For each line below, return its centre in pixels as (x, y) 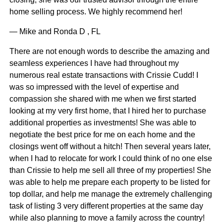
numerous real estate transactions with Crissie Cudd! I (104, 75)
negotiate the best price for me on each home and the (102, 135)
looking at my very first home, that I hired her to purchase (108, 111)
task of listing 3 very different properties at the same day (106, 206)
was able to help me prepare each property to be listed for (110, 182)
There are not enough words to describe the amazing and (109, 52)
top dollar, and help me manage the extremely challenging (111, 194)
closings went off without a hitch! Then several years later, (110, 147)
